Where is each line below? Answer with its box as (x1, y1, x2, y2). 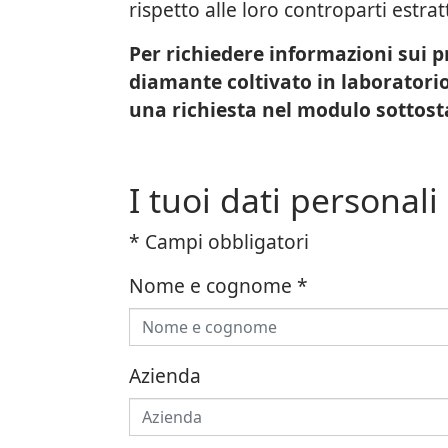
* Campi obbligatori (128, 228, 309, 255)
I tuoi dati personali (128, 177, 438, 223)
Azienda (128, 362, 201, 389)
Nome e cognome (128, 272, 297, 299)
